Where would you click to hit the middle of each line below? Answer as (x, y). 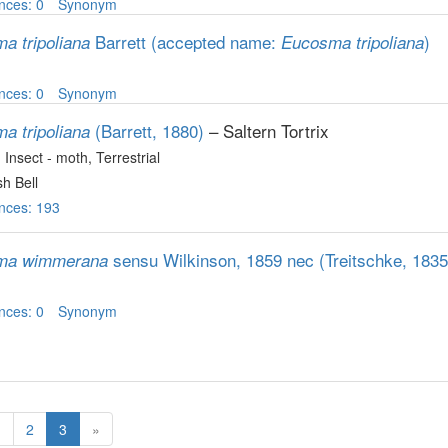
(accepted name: (216, 41)
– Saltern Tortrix (266, 130)
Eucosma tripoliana (352, 42)
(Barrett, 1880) (149, 130)
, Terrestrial (124, 157)
